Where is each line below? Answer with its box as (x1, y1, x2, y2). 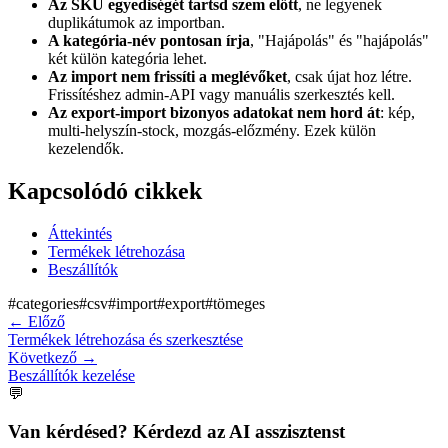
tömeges (213, 294, 265, 312)
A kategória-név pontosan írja (48, 31, 250, 49)
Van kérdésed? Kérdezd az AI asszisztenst (8, 421, 345, 443)
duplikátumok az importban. (48, 13, 225, 31)
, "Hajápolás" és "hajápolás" (250, 31, 429, 49)
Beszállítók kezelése (8, 366, 135, 384)
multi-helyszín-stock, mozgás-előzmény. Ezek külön (48, 121, 376, 139)
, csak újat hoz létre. (287, 67, 412, 85)
